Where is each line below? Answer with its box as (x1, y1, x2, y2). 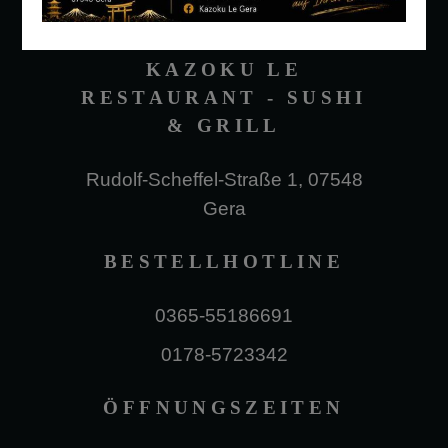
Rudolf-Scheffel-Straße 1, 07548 (85, 169, 363, 190)
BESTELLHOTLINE (103, 251, 345, 272)
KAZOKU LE (145, 59, 303, 80)
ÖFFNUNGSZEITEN (103, 397, 345, 418)
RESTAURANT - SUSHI (81, 87, 367, 108)
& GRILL (167, 115, 281, 136)
